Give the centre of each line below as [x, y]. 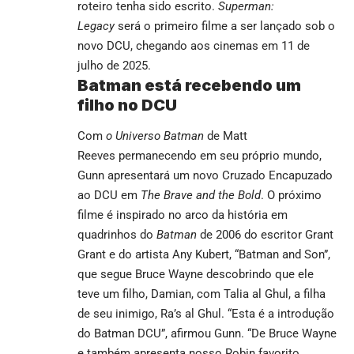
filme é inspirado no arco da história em [183, 215]
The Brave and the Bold [201, 195]
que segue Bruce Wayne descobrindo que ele [196, 274]
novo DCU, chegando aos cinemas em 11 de [194, 45]
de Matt [226, 136]
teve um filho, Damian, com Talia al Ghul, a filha [201, 294]
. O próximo [291, 195]
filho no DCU [127, 105]
